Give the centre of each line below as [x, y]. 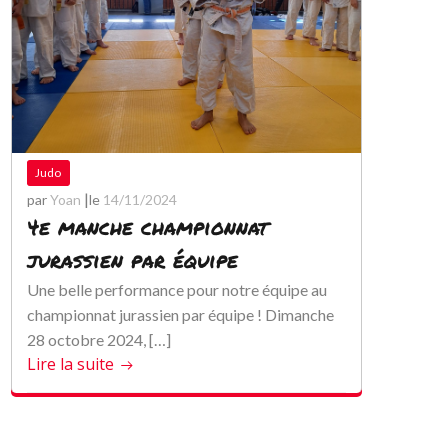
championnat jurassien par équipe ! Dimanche [181, 314]
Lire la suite [71, 364]
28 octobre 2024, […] [99, 339]
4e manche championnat [148, 227]
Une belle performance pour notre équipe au [177, 289]
